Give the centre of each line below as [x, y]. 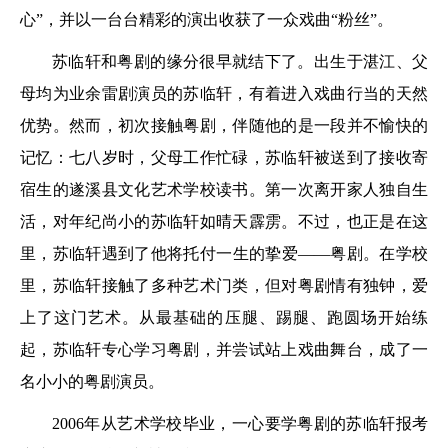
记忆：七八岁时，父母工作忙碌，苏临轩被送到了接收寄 [224, 157]
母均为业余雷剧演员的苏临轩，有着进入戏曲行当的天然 [224, 93]
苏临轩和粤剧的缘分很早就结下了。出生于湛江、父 [240, 61]
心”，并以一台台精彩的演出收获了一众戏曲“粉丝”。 [206, 19]
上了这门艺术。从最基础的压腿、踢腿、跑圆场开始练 [224, 317]
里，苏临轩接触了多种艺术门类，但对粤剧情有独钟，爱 [224, 285]
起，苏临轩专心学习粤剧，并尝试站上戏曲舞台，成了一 [224, 349]
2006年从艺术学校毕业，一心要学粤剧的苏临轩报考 [240, 423]
